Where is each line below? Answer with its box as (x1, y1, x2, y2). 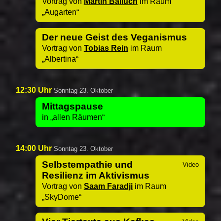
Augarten (44, 8, 76, 17)
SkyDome (44, 193, 79, 201)
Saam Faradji (83, 182, 133, 190)
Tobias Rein (83, 43, 128, 52)
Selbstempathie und (41, 159, 133, 170)
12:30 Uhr (16, 85, 54, 94)
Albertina (44, 54, 76, 63)
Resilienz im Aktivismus (41, 170, 149, 181)
